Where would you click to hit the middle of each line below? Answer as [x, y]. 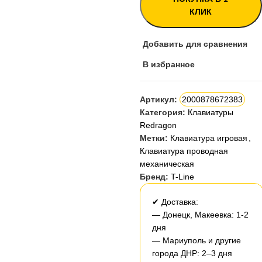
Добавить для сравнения [195, 44]
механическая [167, 163]
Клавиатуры [210, 112]
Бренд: [155, 176]
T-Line [182, 176]
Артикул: [159, 99]
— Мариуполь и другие [196, 240]
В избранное [168, 64]
